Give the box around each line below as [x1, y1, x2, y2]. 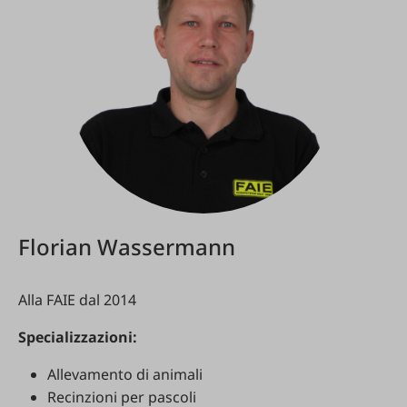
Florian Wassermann [18, 232, 235, 262]
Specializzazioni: [18, 327, 137, 347]
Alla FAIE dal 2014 [18, 290, 136, 310]
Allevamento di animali [47, 364, 203, 384]
